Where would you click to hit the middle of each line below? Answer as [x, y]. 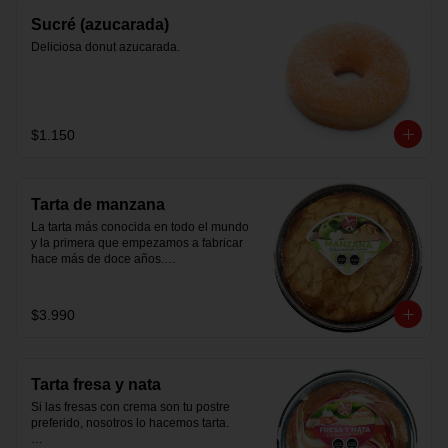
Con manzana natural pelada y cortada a [142, 275]
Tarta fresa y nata [96, 384]
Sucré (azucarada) [100, 24]
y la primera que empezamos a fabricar [137, 243]
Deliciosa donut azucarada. [105, 47]
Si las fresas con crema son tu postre [130, 407]
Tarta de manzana [98, 204]
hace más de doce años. [97, 259]
